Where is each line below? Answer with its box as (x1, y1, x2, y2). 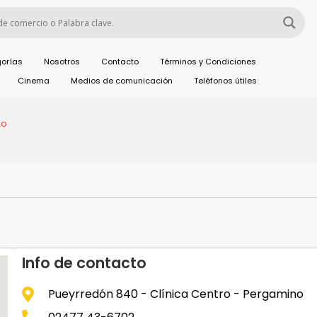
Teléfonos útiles (193, 75, 257, 86)
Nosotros (44, 56, 81, 67)
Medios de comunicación (70, 75, 173, 86)
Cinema (17, 75, 50, 86)
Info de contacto (22, 253, 147, 273)
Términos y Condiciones (160, 56, 257, 67)
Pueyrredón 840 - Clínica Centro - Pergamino (47, 286, 304, 302)
